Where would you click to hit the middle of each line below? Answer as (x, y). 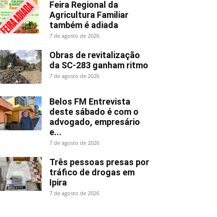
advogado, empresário (95, 122)
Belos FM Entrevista (90, 101)
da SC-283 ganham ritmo (99, 65)
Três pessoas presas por (99, 162)
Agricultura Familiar (89, 15)
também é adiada (84, 25)
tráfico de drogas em (92, 172)
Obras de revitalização (95, 55)
